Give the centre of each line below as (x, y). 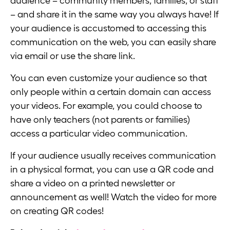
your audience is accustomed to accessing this (108, 28)
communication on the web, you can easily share (113, 42)
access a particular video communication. (99, 134)
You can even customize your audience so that (109, 78)
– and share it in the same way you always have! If (114, 15)
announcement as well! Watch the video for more (113, 197)
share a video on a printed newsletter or (93, 183)
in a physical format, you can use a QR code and (112, 169)
